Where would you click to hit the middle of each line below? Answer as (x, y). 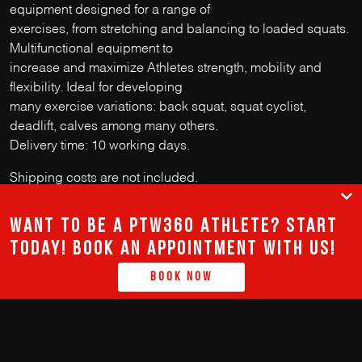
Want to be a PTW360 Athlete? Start (174, 227)
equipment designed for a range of (110, 8)
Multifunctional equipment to (91, 47)
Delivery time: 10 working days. (100, 144)
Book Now (181, 277)
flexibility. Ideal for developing (96, 86)
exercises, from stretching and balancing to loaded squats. (179, 27)
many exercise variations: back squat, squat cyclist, (158, 105)
